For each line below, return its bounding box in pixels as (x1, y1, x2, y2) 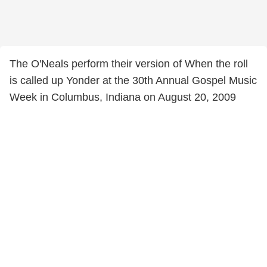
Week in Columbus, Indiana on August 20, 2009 (10, 91, 236, 103)
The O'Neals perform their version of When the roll (10, 58, 248, 70)
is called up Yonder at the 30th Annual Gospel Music (10, 74, 257, 86)
